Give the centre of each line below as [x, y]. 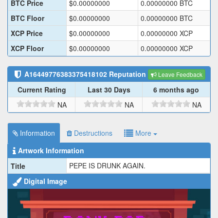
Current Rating [42, 90]
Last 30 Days [109, 90]
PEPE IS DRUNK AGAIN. [107, 166]
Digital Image [45, 181]
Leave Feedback [180, 74]
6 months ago [176, 90]
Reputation [127, 74]
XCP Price [27, 33]
